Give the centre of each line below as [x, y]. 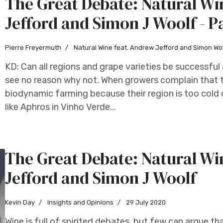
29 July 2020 [146, 202]
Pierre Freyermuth [33, 48]
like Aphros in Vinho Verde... [60, 107]
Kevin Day [20, 202]
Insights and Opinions [80, 202]
